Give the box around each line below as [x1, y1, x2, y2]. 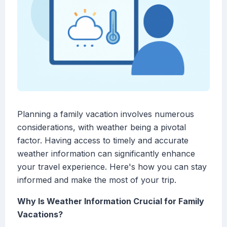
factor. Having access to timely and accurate [17, 135, 188, 146]
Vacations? [17, 209, 63, 220]
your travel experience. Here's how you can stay [17, 162, 207, 172]
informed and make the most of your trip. [17, 175, 176, 185]
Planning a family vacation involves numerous [17, 109, 194, 120]
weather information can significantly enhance [17, 148, 195, 159]
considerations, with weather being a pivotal [17, 122, 186, 133]
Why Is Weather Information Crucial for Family [17, 196, 204, 207]
